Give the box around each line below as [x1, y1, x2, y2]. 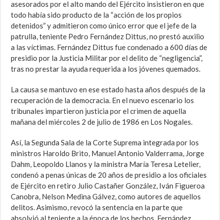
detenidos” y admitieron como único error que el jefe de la [11, 21, 197, 30]
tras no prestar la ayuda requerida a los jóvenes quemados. [11, 64, 201, 74]
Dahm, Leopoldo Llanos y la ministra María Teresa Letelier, [11, 160, 201, 169]
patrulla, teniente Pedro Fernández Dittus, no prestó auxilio [11, 32, 205, 41]
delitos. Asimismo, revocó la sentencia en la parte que [11, 203, 183, 212]
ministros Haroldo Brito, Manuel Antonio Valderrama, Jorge [11, 149, 205, 158]
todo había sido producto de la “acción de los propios [11, 10, 182, 20]
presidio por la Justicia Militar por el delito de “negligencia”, [11, 54, 203, 63]
